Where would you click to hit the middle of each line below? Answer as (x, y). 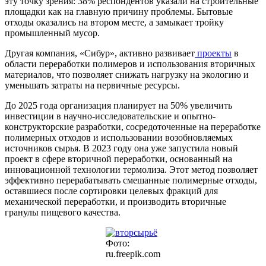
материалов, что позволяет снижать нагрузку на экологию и (127, 74)
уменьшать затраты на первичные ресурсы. (92, 85)
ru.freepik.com (133, 254)
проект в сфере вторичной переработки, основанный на (118, 159)
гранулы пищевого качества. (63, 212)
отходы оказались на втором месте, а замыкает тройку (114, 22)
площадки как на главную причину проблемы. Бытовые (119, 11)
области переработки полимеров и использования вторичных (130, 64)
